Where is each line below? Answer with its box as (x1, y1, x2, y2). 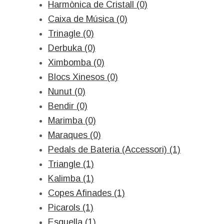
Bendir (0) (48, 101, 87, 111)
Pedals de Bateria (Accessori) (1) (48, 144, 180, 154)
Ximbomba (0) (48, 57, 104, 67)
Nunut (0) (48, 86, 85, 96)
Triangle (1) (48, 159, 94, 169)
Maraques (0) (48, 130, 101, 140)
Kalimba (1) (48, 173, 94, 183)
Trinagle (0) (48, 28, 94, 38)
